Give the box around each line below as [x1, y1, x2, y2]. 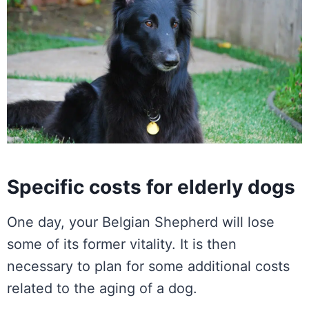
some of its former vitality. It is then [7, 235, 237, 252]
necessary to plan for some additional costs [7, 257, 290, 275]
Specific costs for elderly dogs [7, 175, 295, 199]
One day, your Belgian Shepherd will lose [7, 213, 275, 230]
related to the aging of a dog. [7, 279, 197, 297]
